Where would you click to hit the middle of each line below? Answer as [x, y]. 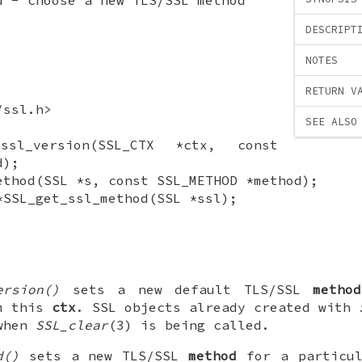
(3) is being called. [189, 324]
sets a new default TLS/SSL [187, 289]
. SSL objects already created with [217, 307]
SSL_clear [72, 324]
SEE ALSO [331, 122]
